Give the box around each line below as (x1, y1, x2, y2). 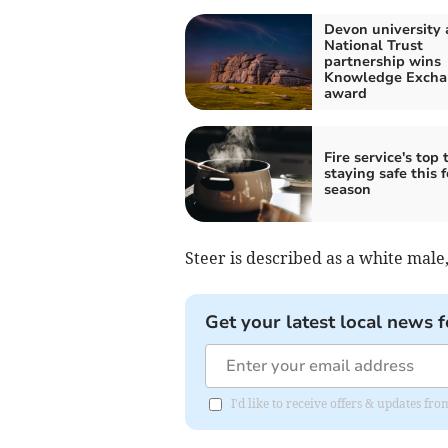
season (323, 179, 371, 199)
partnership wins (323, 51, 441, 71)
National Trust (323, 35, 423, 55)
